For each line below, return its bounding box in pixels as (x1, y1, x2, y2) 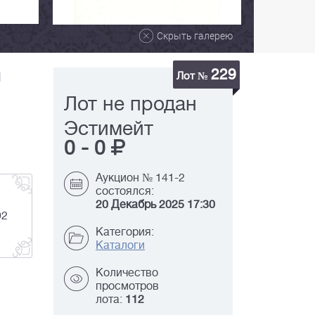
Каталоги (96, 239, 145, 252)
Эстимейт (64, 117, 153, 141)
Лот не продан (64, 93, 197, 116)
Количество (96, 266, 158, 280)
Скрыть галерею (157, 29, 233, 43)
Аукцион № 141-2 (96, 172, 185, 185)
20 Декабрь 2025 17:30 (96, 198, 215, 212)
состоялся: (96, 185, 154, 198)
